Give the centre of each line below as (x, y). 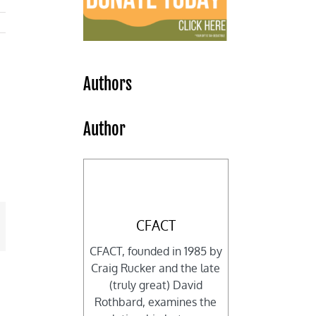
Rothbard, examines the (156, 302)
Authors (108, 85)
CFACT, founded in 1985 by (156, 251)
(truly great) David (156, 285)
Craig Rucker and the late (156, 268)
